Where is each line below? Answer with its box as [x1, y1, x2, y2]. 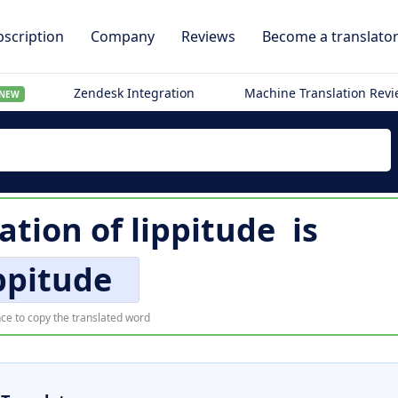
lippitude [130, 208, 275, 251]
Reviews [181, 27, 235, 46]
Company [91, 27, 155, 46]
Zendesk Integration [74, 84, 195, 101]
